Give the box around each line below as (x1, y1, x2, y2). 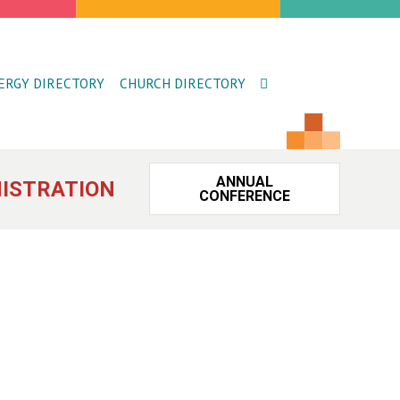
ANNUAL (215, 172, 273, 190)
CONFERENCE (198, 187, 290, 204)
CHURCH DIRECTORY (119, 74, 246, 92)
